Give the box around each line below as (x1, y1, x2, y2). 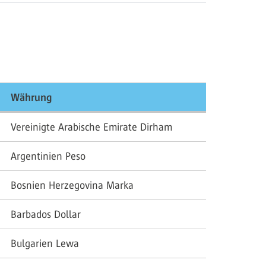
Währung (11, 91, 52, 103)
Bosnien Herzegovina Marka (11, 179, 134, 191)
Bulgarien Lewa (11, 237, 79, 249)
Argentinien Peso (11, 150, 85, 162)
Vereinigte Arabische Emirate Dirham (11, 121, 172, 133)
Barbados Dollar (11, 208, 81, 220)
